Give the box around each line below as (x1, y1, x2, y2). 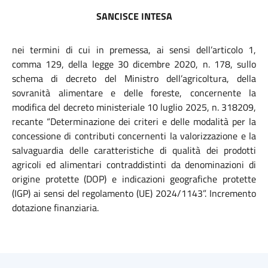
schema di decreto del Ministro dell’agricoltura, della (12, 71, 256, 86)
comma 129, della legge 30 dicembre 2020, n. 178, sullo (12, 57, 256, 71)
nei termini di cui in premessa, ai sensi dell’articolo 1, (12, 42, 256, 57)
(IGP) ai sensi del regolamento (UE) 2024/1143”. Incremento (12, 186, 256, 200)
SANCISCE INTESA (96, 9, 172, 23)
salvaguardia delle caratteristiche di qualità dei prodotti (12, 143, 256, 157)
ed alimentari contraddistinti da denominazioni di (45, 157, 257, 172)
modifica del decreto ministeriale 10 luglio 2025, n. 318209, (12, 100, 256, 114)
